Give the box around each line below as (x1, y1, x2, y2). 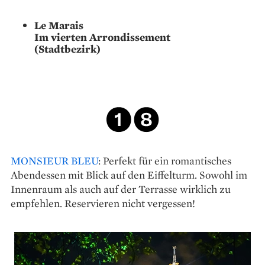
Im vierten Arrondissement (34, 30, 170, 44)
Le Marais (34, 18, 83, 33)
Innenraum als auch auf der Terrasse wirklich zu (11, 182, 231, 196)
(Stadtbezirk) (34, 42, 101, 56)
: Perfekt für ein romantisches (98, 153, 231, 167)
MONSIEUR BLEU (11, 153, 98, 167)
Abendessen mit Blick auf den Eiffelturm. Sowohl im (11, 167, 247, 182)
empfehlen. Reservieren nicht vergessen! (11, 196, 195, 210)
